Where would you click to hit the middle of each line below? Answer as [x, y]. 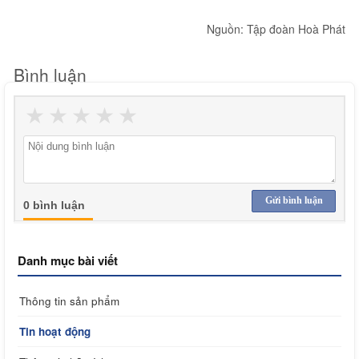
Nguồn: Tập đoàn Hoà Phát [276, 28]
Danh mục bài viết [68, 260]
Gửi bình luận [294, 200]
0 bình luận [54, 205]
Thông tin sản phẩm [69, 301]
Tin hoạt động [55, 331]
